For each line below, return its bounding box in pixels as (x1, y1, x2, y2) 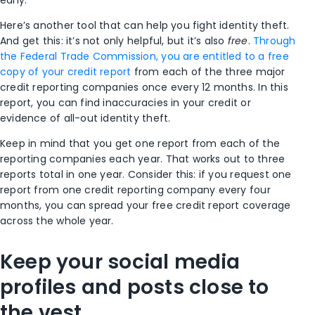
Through (252, 34, 296, 49)
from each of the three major (131, 65, 285, 79)
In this (255, 80, 288, 95)
